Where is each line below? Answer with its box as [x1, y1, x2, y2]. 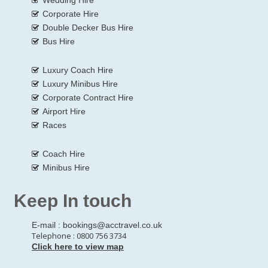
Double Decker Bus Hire [42, 22, 133, 32]
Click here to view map [32, 241, 124, 251]
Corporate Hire [42, 8, 99, 19]
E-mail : [32, 220, 63, 230]
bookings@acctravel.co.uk [63, 220, 162, 230]
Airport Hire [42, 106, 86, 116]
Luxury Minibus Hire [42, 78, 118, 89]
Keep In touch [14, 190, 132, 211]
